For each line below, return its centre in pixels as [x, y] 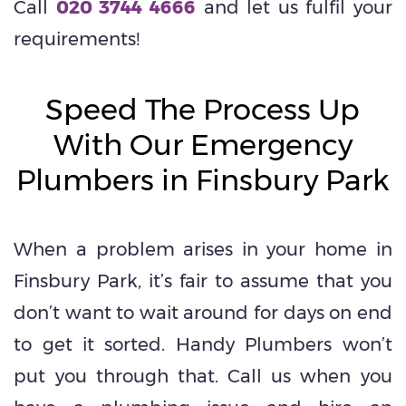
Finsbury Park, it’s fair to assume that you [203, 281]
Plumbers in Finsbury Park [203, 180]
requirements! [77, 39]
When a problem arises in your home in [203, 250]
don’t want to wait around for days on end [203, 313]
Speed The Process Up [203, 110]
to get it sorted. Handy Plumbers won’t [203, 345]
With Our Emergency [203, 145]
